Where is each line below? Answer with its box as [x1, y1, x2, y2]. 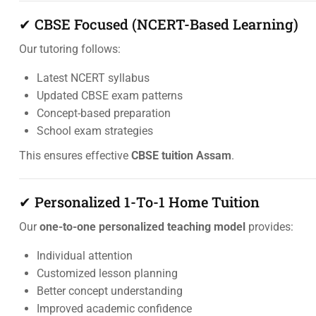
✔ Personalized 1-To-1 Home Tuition [19, 193, 260, 211]
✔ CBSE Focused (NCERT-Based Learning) [19, 15, 298, 33]
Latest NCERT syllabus [37, 71, 150, 85]
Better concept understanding [37, 284, 183, 298]
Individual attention [37, 249, 133, 262]
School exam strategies [37, 124, 153, 138]
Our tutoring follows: [19, 42, 121, 56]
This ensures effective [19, 149, 131, 162]
